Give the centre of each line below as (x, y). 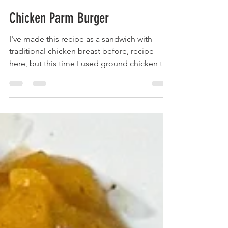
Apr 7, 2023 (45, 18)
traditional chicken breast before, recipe (81, 74)
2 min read (83, 18)
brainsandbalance (54, 9)
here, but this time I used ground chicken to (88, 86)
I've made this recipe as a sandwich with (81, 61)
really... (22, 98)
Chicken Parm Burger (59, 40)
